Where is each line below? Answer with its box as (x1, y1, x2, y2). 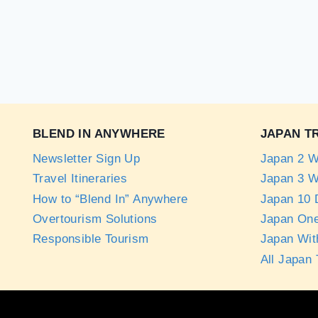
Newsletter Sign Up (33, 151, 141, 165)
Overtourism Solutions (33, 212, 158, 226)
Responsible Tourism (33, 232, 149, 246)
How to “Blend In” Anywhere (33, 192, 188, 206)
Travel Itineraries (33, 172, 128, 186)
